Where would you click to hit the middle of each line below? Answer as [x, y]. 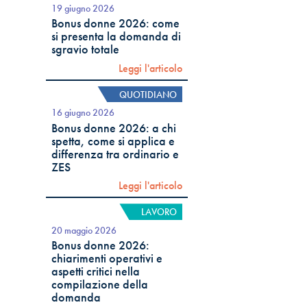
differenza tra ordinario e [115, 154]
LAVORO [159, 212]
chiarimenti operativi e [107, 259]
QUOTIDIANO [148, 94]
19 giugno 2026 [83, 8]
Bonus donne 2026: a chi [114, 128]
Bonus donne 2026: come [116, 24]
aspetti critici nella [96, 272]
